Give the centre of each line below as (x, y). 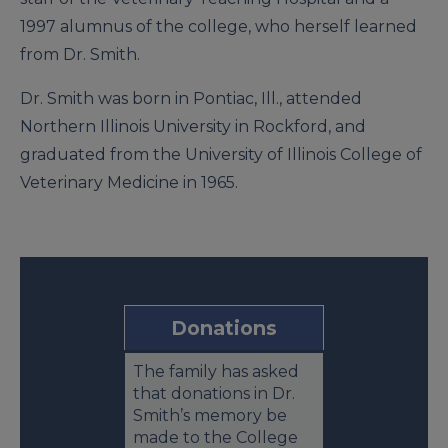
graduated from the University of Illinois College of (221, 154)
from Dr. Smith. (80, 54)
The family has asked (216, 371)
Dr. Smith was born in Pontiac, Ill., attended (191, 98)
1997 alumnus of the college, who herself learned (218, 26)
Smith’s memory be (210, 415)
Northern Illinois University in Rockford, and (193, 126)
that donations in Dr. (214, 393)
